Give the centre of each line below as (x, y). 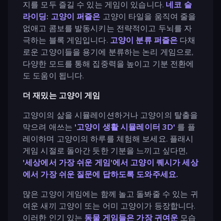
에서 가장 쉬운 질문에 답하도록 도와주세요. (101, 174)
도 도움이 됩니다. (54, 76)
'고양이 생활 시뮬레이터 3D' (125, 127)
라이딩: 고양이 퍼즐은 (62, 17)
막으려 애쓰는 (49, 127)
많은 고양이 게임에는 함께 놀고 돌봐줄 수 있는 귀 (110, 194)
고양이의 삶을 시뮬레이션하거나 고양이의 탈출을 (110, 115)
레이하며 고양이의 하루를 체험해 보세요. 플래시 (108, 139)
